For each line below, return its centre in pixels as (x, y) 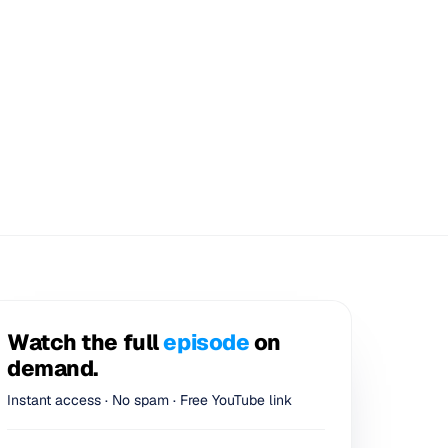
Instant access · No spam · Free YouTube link (149, 400)
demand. (52, 368)
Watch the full (85, 342)
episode (206, 342)
